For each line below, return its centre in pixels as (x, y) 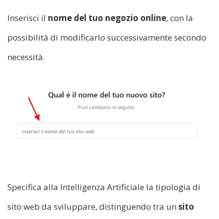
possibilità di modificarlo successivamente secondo (107, 37)
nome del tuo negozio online (107, 18)
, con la (180, 18)
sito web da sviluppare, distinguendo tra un (93, 206)
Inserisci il (28, 18)
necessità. (26, 57)
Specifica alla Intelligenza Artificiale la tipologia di (104, 187)
